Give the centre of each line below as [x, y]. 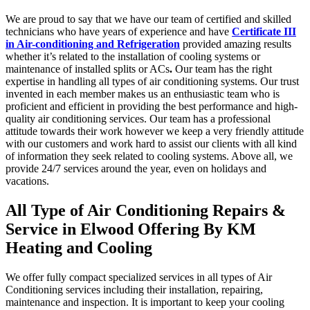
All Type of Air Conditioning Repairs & [146, 211]
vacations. [27, 181]
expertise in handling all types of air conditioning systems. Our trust [152, 82]
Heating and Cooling [79, 248]
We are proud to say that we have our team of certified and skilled [148, 19]
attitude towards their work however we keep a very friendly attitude [155, 131]
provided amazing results [236, 44]
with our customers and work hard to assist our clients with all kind [151, 144]
